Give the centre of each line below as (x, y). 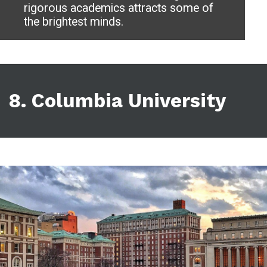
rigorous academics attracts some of (119, 8)
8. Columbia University (118, 101)
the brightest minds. (74, 22)
